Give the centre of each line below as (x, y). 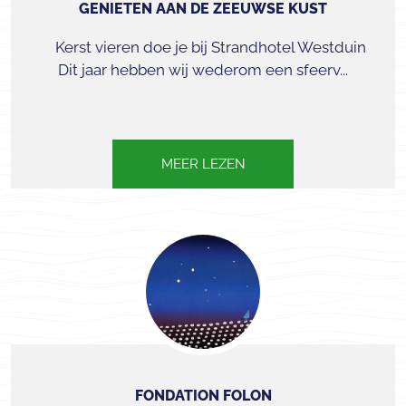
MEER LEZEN (203, 164)
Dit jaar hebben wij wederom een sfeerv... (203, 70)
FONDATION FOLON (203, 396)
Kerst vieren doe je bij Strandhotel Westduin (203, 47)
